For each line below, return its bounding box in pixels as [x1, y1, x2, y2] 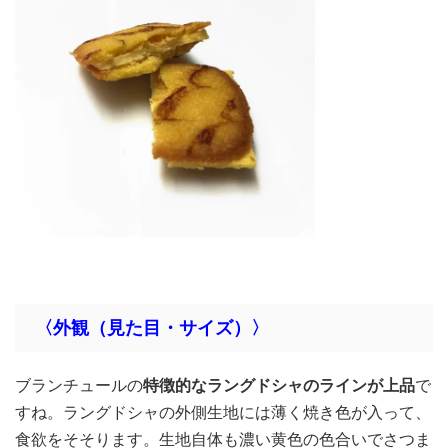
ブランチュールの [15, 374, 143, 395]
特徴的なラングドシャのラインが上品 [143, 374, 415, 395]
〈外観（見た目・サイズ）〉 [35, 316, 269, 338]
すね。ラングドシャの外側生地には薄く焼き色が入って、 [15, 401, 431, 422]
